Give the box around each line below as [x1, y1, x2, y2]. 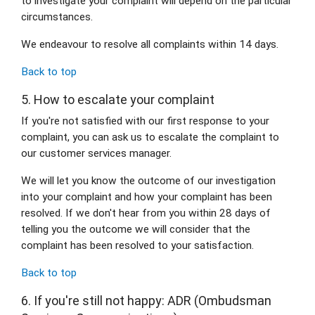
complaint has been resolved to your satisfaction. [21, 238, 254, 252]
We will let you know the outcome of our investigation [21, 174, 276, 187]
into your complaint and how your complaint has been [21, 190, 272, 203]
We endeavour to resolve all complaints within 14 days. [21, 38, 278, 51]
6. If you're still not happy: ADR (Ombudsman [21, 292, 271, 308]
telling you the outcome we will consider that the [21, 222, 250, 236]
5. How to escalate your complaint [21, 92, 214, 108]
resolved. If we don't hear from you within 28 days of [21, 206, 271, 219]
